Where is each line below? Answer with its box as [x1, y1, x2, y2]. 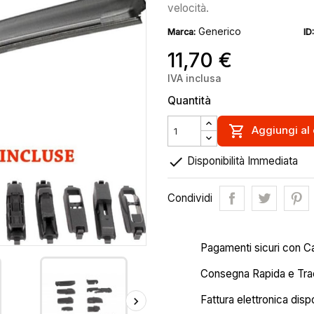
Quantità [168, 94, 211, 107]
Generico [198, 25, 241, 37]
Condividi [168, 191, 212, 205]
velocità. [168, 1, 209, 15]
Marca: [168, 27, 196, 37]
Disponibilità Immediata [184, 154, 298, 168]
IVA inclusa [168, 72, 221, 84]
